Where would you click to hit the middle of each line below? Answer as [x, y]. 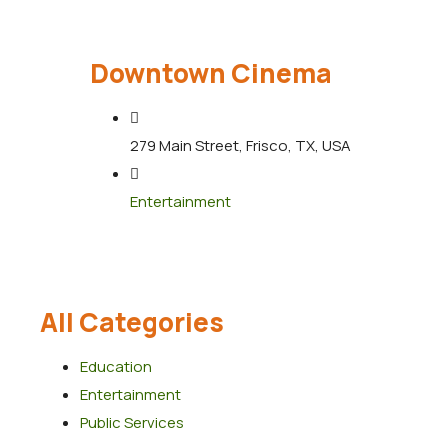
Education [116, 367]
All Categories [132, 322]
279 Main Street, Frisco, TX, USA [240, 146]
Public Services [132, 423]
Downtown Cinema [211, 73]
